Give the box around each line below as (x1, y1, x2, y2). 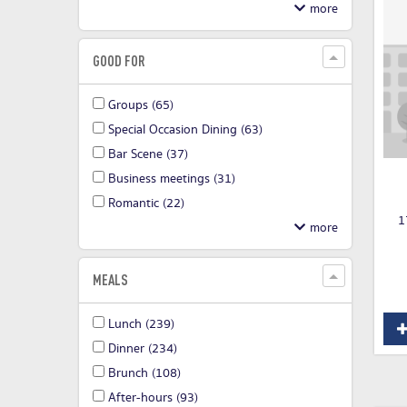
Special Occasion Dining (108, 121, 237, 140)
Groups (108, 96, 148, 115)
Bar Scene (108, 145, 163, 164)
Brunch (108, 364, 148, 383)
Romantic (108, 194, 159, 213)
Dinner (108, 340, 144, 359)
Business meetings (108, 170, 210, 189)
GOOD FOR (93, 53, 145, 70)
